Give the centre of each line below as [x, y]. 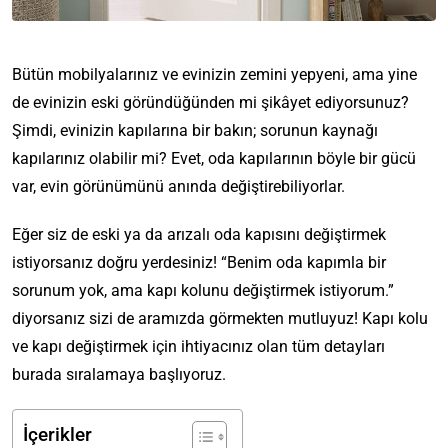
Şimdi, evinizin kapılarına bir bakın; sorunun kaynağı [195, 130]
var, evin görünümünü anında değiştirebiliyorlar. [178, 186]
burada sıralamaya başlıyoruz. [119, 374]
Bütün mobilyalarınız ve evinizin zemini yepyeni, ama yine [214, 74]
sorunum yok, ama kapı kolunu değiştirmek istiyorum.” [203, 290]
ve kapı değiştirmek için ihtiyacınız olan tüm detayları [198, 346]
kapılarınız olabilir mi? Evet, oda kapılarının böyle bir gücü [214, 158]
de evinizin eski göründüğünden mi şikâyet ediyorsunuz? [210, 102]
